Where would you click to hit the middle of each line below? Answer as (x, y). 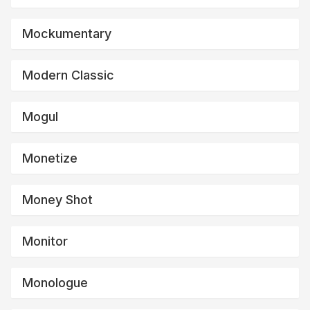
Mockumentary (67, 33)
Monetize (50, 158)
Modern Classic (68, 75)
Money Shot (57, 199)
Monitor (45, 241)
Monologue (55, 282)
